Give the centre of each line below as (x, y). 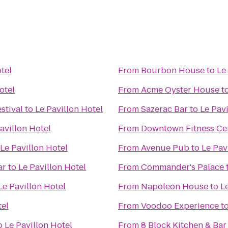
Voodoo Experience (180, 206)
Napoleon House (175, 187)
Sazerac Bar (164, 109)
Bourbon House (173, 70)
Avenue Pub (165, 148)
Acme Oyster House (180, 90)
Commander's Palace (182, 167)
